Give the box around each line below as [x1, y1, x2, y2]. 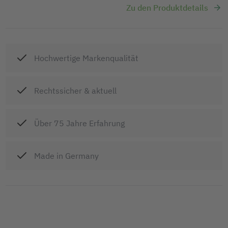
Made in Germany [34, 150, 99, 161]
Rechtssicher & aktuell [34, 85, 117, 96]
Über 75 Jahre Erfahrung [34, 118, 125, 128]
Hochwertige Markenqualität [34, 52, 138, 63]
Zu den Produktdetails [126, 2, 208, 13]
